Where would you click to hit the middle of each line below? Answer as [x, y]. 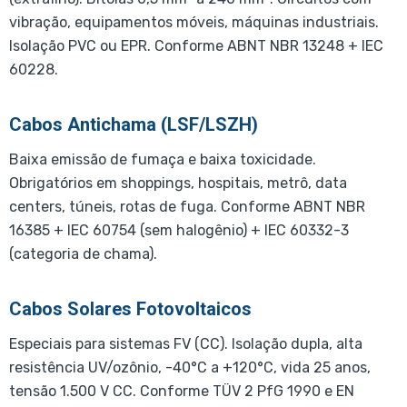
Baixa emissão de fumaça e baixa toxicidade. [163, 160]
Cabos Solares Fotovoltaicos [130, 309]
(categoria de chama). [83, 254]
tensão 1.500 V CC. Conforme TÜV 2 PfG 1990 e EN [182, 392]
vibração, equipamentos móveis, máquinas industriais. [194, 23]
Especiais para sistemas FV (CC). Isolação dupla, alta [186, 344]
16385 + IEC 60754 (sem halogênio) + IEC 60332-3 [179, 231]
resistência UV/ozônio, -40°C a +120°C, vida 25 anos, [190, 368]
